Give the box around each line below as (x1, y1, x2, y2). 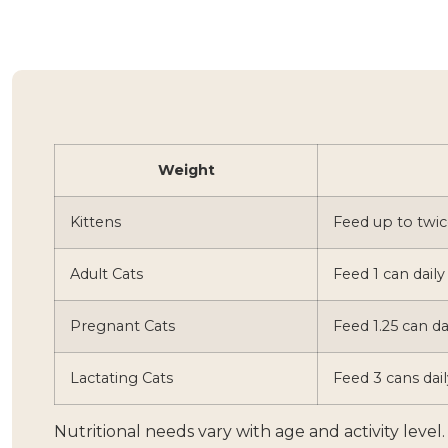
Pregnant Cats (70, 317, 175, 335)
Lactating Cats (70, 369, 173, 387)
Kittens (70, 213, 121, 231)
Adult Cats (70, 265, 143, 283)
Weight (157, 161, 215, 179)
